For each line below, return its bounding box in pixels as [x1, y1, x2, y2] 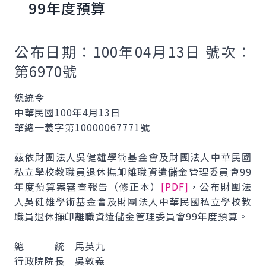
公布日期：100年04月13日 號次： [14, 41, 252, 62]
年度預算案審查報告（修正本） [14, 179, 161, 194]
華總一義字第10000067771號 [14, 120, 150, 134]
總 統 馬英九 [14, 239, 105, 253]
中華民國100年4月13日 [14, 105, 121, 119]
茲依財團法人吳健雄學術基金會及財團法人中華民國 [14, 150, 252, 164]
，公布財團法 [189, 179, 252, 194]
